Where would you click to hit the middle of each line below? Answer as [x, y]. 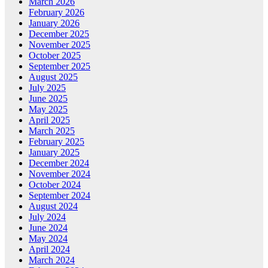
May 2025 [48, 109]
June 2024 [48, 227]
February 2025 [57, 141]
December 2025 [59, 33]
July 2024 [47, 217]
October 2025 [55, 55]
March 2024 [52, 260]
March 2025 [52, 130]
